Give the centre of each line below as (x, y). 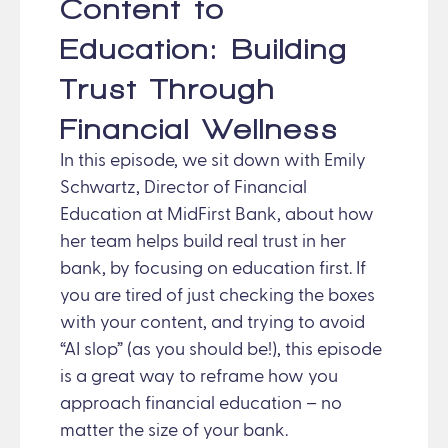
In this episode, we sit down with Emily (213, 160)
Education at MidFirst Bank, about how (217, 214)
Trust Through (168, 88)
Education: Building (204, 48)
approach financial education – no (201, 403)
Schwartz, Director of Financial (183, 187)
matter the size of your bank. (174, 430)
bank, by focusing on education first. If (213, 268)
